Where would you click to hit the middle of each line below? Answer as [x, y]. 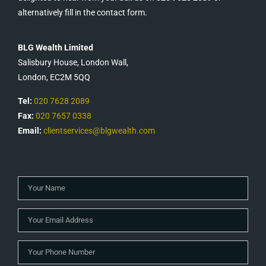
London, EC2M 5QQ [54, 77]
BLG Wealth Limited [56, 48]
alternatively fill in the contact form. [83, 13]
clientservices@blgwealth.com [99, 130]
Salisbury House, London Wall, [73, 63]
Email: [30, 130]
